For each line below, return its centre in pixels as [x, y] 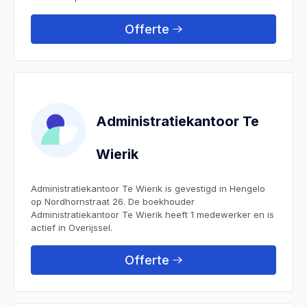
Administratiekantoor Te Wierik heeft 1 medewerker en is [152, 214]
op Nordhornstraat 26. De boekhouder [113, 201]
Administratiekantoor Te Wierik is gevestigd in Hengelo [148, 188]
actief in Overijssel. [72, 227]
